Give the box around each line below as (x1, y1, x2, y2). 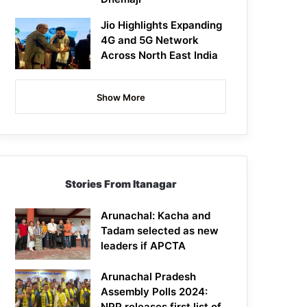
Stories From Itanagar (64, 177, 177, 191)
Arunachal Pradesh (101, 270, 197, 284)
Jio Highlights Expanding (101, 19, 223, 32)
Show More (96, 92, 145, 103)
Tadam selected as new (101, 224, 219, 238)
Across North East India (101, 49, 219, 62)
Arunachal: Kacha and (101, 209, 211, 223)
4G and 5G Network (101, 34, 199, 47)
